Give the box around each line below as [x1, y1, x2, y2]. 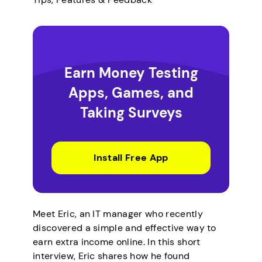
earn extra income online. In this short [33, 235, 201, 248]
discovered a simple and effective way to [33, 221, 216, 234]
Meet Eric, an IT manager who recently [33, 207, 203, 220]
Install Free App [94, 151, 168, 164]
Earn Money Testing [64, 63, 198, 82]
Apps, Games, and [68, 83, 194, 102]
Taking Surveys [80, 103, 182, 122]
